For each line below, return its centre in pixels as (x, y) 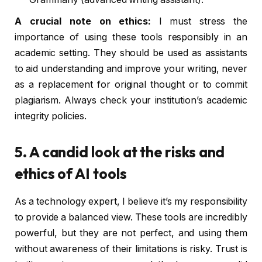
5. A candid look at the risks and (120, 152)
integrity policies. (51, 116)
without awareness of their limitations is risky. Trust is (131, 249)
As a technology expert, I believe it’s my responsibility (131, 201)
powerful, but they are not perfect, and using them (131, 233)
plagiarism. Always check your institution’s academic (131, 100)
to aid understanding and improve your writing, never (131, 68)
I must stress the (199, 21)
